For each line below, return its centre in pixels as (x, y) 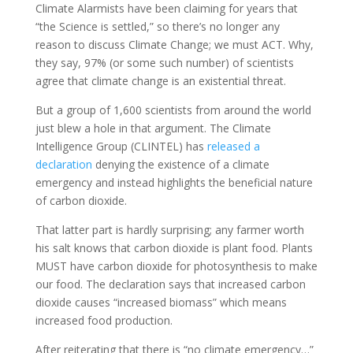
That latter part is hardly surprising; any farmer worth (169, 229)
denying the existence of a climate (180, 164)
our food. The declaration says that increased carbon (170, 284)
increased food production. (104, 320)
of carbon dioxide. (81, 200)
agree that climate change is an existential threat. (160, 80)
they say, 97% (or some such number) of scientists (164, 62)
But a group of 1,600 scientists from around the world (173, 110)
